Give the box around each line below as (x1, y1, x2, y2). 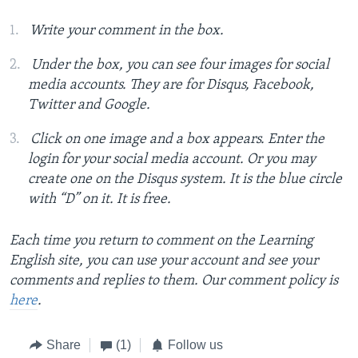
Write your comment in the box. (30, 23, 224, 39)
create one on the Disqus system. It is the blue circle (27, 172, 342, 188)
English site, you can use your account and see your (10, 253, 318, 269)
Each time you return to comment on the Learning (10, 233, 313, 249)
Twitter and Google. (27, 97, 150, 113)
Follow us (167, 338, 223, 352)
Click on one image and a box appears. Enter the (30, 132, 324, 148)
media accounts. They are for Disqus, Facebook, (27, 78, 314, 93)
